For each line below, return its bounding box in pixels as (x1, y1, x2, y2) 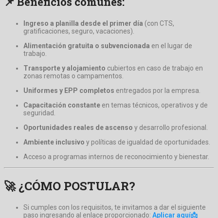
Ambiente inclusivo (23, 138, 85, 146)
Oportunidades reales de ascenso (23, 124, 133, 132)
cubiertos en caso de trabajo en (106, 64, 203, 73)
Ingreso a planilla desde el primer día (23, 19, 143, 28)
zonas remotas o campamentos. (23, 72, 124, 80)
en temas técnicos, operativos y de (100, 101, 208, 109)
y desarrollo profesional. (133, 124, 208, 132)
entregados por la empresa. (114, 87, 200, 95)
